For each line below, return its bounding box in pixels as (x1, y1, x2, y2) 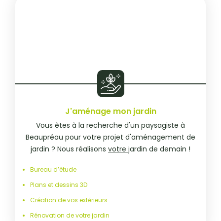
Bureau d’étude (30, 165, 77, 174)
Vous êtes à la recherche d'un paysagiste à (36, 120, 185, 131)
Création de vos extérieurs (30, 196, 108, 205)
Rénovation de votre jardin (30, 211, 110, 220)
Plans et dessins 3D (30, 181, 88, 189)
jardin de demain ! (128, 144, 190, 154)
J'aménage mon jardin (65, 106, 156, 117)
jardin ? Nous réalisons (31, 144, 108, 154)
